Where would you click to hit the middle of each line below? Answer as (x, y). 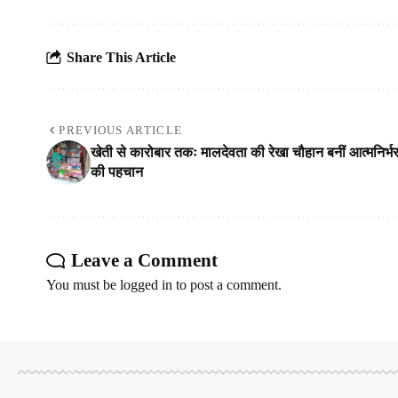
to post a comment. (227, 285)
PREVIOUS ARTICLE (121, 131)
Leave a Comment (144, 261)
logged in (146, 285)
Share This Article (121, 57)
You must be (83, 285)
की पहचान (117, 172)
